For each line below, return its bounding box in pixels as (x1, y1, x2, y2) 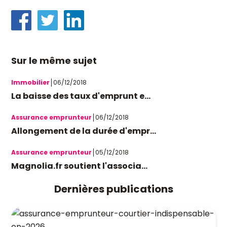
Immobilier (11, 78, 50, 87)
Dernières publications (54, 182, 173, 196)
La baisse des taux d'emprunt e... (11, 90, 150, 102)
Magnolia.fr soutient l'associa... (11, 160, 147, 172)
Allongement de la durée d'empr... (11, 125, 156, 137)
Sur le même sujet (11, 54, 97, 67)
